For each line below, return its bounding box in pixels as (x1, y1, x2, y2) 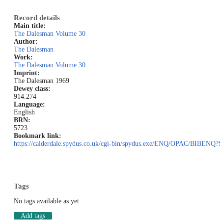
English (14, 109, 35, 116)
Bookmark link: (14, 132, 61, 140)
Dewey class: (14, 85, 51, 93)
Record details (14, 13, 60, 22)
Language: (14, 101, 45, 109)
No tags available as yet (14, 197, 79, 205)
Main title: (14, 22, 46, 30)
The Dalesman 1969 (14, 77, 69, 85)
